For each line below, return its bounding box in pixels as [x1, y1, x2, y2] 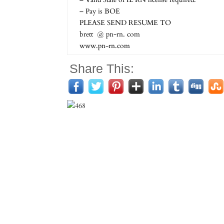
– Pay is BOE [79, 6, 120, 16]
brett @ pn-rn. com [79, 29, 140, 39]
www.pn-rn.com [79, 41, 130, 50]
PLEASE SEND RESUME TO [79, 18, 171, 27]
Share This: [69, 61, 134, 75]
